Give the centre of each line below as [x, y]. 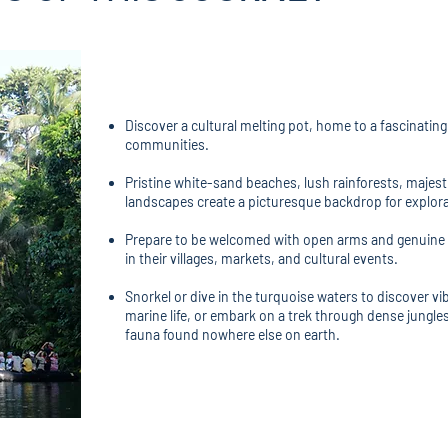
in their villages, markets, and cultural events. [261, 258]
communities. [167, 144]
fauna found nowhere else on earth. [232, 334]
